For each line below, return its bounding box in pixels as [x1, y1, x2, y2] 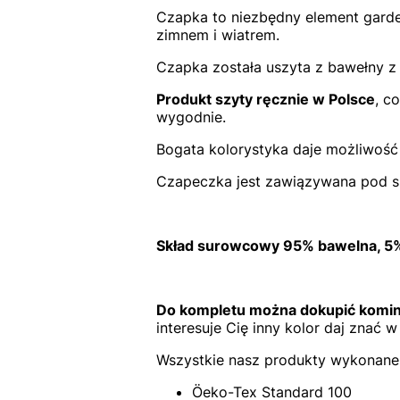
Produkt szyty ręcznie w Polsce [155, 90, 375, 109]
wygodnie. [155, 108, 226, 127]
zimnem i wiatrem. [155, 26, 279, 45]
